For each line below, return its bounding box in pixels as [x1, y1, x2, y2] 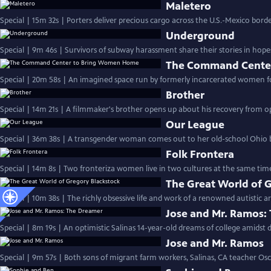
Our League [166, 118, 225, 131]
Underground [166, 29, 235, 42]
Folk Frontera [166, 148, 235, 161]
